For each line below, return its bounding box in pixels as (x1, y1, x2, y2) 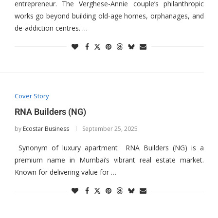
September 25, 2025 (82, 125, 138, 133)
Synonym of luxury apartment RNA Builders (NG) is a (14, 143, 204, 153)
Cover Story (14, 91, 49, 101)
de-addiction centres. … (14, 23, 88, 33)
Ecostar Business (22, 125, 69, 133)
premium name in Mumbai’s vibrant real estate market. (14, 155, 204, 165)
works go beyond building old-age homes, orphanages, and (14, 11, 204, 20)
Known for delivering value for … (14, 167, 116, 177)
